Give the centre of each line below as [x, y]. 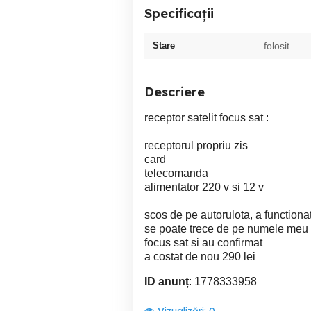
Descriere [175, 92]
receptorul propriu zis [196, 145]
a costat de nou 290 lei [200, 257]
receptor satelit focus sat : [207, 118]
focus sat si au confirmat [203, 243]
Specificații [179, 14]
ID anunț [167, 281]
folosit [277, 46]
